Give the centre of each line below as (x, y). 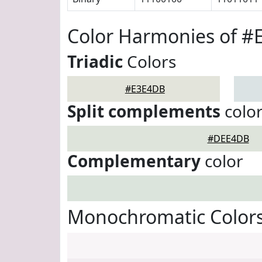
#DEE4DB (228, 139)
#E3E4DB (145, 89)
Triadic (95, 61)
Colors (149, 61)
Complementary (134, 161)
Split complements (144, 111)
